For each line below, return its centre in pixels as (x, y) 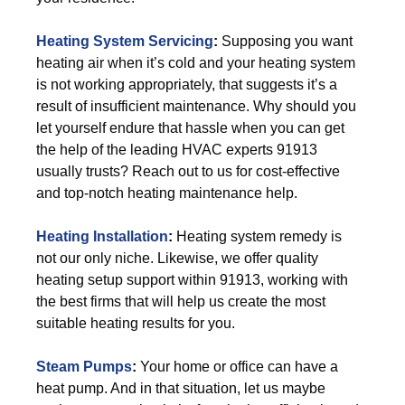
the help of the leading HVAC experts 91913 (177, 150)
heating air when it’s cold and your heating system (196, 63)
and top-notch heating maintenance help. (167, 193)
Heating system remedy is (257, 236)
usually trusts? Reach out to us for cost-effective (188, 171)
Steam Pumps (84, 367)
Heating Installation (102, 236)
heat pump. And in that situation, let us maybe (181, 388)
